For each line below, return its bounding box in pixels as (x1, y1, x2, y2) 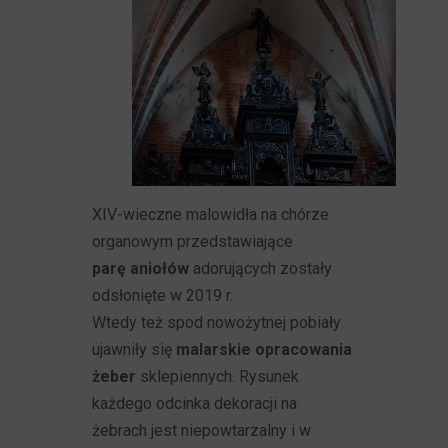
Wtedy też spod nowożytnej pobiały (92, 313, 342, 332)
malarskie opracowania (176, 340, 353, 359)
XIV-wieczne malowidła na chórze (92, 205, 330, 224)
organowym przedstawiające (92, 232, 294, 251)
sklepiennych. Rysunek (136, 367, 300, 386)
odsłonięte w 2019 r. (92, 286, 234, 305)
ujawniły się (92, 340, 177, 359)
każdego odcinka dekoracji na (92, 394, 298, 413)
